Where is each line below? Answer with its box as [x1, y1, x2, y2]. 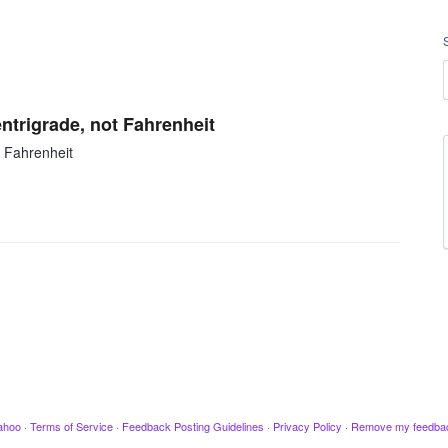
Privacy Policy [272, 418, 342, 434]
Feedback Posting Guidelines [121, 418, 264, 434]
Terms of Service [29, 418, 113, 434]
